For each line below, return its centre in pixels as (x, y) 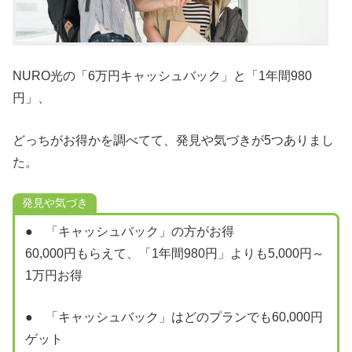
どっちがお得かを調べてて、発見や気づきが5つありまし (173, 140)
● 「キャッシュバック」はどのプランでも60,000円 (174, 317)
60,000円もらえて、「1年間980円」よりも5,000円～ (174, 253)
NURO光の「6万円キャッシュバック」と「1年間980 (162, 76)
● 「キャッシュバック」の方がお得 (129, 231)
